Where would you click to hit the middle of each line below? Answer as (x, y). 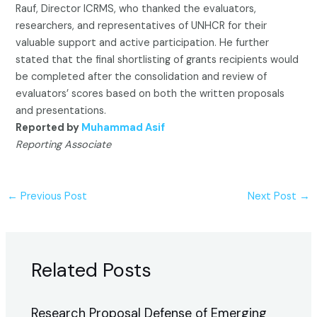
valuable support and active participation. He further (143, 42)
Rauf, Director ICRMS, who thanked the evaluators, (136, 8)
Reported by (49, 127)
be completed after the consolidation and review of (142, 76)
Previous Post (52, 197)
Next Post (274, 197)
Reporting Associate (64, 144)
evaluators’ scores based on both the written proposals (150, 93)
